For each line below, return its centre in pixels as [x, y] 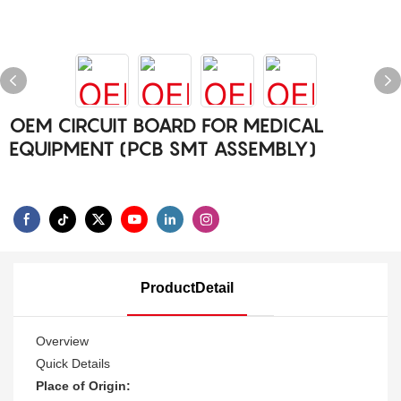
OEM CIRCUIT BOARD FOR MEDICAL [167, 125]
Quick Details [73, 363]
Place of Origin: [83, 385]
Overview [62, 341]
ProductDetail [187, 287]
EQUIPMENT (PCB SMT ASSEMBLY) [163, 149]
